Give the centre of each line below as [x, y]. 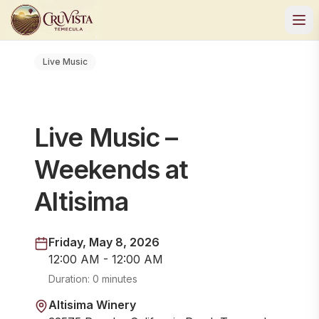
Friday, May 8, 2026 [104, 242]
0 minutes [115, 279]
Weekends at [111, 169]
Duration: [70, 279]
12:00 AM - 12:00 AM [106, 259]
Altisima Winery [92, 305]
